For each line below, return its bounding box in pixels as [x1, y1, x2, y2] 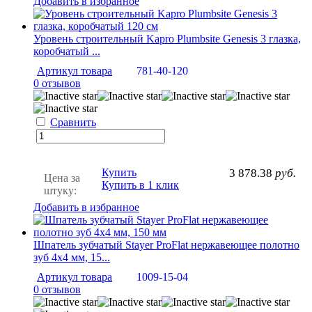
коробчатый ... [33, 45, 100, 57]
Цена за [44, 171, 80, 184]
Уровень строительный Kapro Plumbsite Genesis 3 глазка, [33, 32, 301, 45]
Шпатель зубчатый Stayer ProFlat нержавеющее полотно [33, 238, 299, 251]
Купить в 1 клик [102, 178, 179, 191]
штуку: [44, 184, 77, 196]
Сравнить [50, 116, 96, 128]
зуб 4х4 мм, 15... [33, 251, 110, 263]
